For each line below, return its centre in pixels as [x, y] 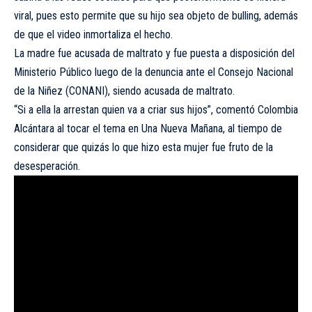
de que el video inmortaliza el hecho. [93, 34]
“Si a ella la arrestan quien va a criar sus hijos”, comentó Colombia [156, 110]
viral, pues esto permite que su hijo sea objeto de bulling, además [156, 16]
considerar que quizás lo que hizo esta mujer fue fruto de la [143, 147]
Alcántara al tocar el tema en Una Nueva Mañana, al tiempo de [148, 128]
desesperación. [47, 166]
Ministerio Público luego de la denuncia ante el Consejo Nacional [154, 72]
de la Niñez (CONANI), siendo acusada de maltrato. [124, 91]
